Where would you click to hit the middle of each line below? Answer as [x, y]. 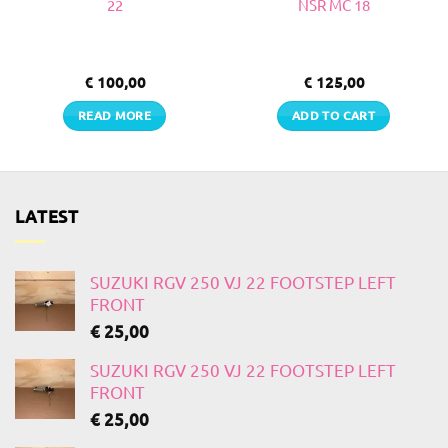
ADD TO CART [333, 115]
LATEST [47, 216]
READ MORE [114, 115]
